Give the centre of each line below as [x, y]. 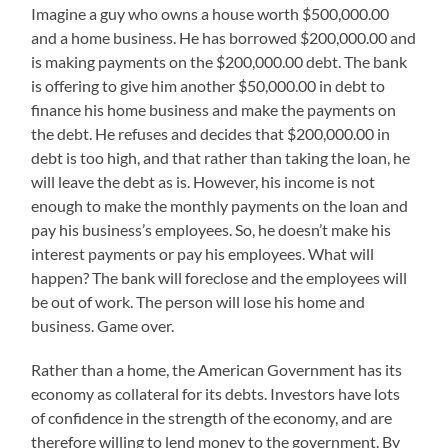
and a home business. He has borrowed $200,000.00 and [224, 38]
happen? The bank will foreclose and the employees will [219, 278]
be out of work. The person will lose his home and [198, 302]
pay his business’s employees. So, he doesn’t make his [211, 230]
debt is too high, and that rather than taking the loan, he [221, 158]
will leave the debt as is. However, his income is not [203, 182]
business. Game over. [103, 326]
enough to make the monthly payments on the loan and [220, 206]
